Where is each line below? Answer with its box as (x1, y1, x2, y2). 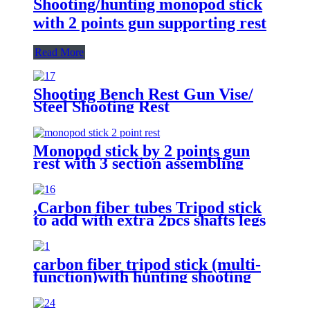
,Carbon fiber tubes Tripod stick (33, 198, 262, 217)
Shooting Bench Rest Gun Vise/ (33, 84, 253, 103)
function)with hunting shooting (33, 267, 251, 286)
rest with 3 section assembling (33, 154, 244, 172)
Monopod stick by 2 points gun (33, 141, 250, 160)
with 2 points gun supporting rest (33, 13, 266, 32)
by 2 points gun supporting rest (33, 223, 253, 241)
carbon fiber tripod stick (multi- (33, 255, 261, 273)
